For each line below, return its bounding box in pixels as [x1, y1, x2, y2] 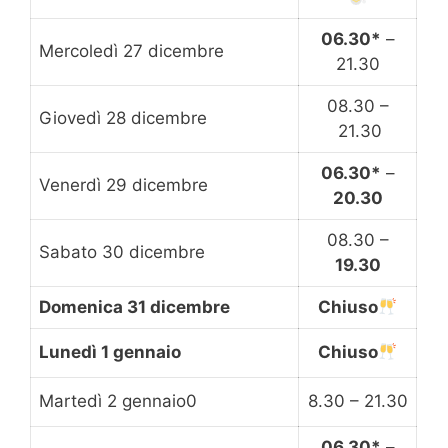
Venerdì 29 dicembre [39, 175, 208, 196]
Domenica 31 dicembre [39, 297, 234, 318]
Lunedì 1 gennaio [39, 342, 185, 363]
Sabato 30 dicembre [39, 242, 205, 263]
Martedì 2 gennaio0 [39, 391, 197, 412]
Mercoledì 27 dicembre [39, 41, 224, 62]
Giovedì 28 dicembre [39, 108, 207, 129]
